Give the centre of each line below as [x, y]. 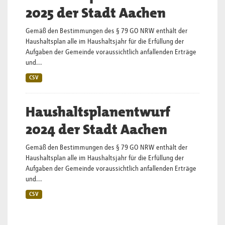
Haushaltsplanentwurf [98, 112]
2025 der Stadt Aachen [96, 13]
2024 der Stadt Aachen [96, 130]
